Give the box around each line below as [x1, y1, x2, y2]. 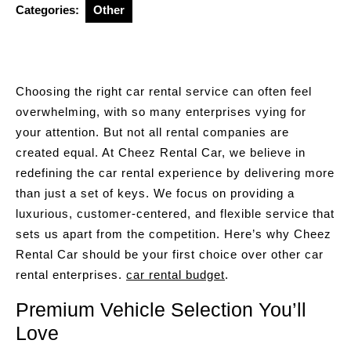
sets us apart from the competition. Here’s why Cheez [16, 227, 331, 241]
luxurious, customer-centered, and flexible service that [16, 207, 335, 220]
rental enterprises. [16, 268, 126, 281]
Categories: [16, 3, 79, 16]
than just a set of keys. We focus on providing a [16, 186, 295, 200]
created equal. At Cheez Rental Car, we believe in [16, 146, 306, 159]
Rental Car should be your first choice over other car [16, 248, 324, 261]
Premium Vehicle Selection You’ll [16, 299, 306, 320]
